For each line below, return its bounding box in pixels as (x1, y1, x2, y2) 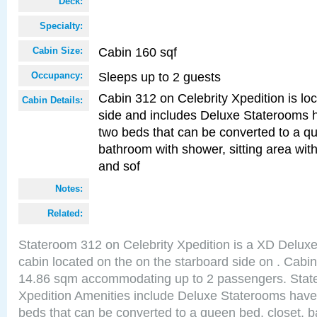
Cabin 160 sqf (98, 45, 177, 59)
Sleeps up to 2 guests (98, 69, 221, 84)
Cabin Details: (22, 95, 83, 105)
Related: (47, 208, 83, 219)
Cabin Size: (33, 45, 83, 56)
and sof (98, 158, 140, 173)
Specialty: (40, 21, 83, 31)
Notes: (55, 183, 83, 194)
